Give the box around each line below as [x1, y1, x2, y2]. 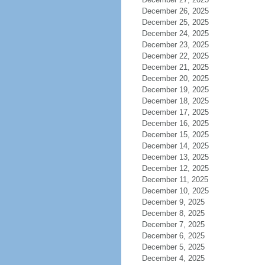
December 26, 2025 [141, 7, 209, 15]
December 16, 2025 [141, 119, 209, 128]
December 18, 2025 [141, 96, 209, 105]
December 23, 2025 [141, 40, 209, 49]
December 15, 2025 [141, 130, 209, 139]
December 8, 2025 [141, 209, 205, 218]
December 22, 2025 [141, 51, 209, 60]
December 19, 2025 [141, 85, 209, 94]
